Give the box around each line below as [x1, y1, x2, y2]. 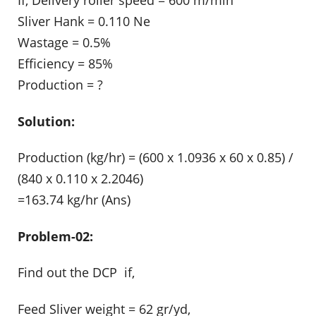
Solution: [18, 112, 75, 130]
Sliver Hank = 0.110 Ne [18, 12, 150, 30]
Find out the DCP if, [18, 264, 135, 281]
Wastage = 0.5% [18, 33, 111, 51]
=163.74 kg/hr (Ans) [18, 191, 130, 209]
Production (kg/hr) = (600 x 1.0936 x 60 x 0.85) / [18, 149, 293, 166]
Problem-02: [18, 227, 93, 245]
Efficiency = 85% [18, 54, 113, 72]
